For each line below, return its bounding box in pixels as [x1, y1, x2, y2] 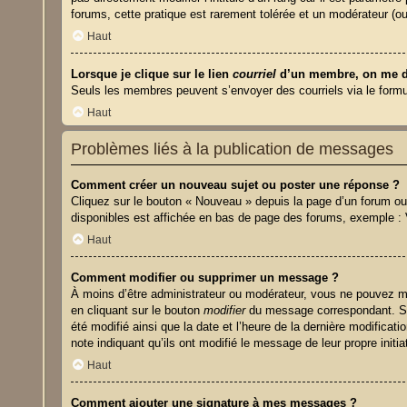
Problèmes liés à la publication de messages [71, 140, 394, 159]
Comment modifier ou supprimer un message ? [71, 271, 340, 285]
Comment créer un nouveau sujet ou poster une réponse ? [71, 178, 401, 193]
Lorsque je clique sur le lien [71, 66, 233, 81]
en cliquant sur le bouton [71, 303, 204, 318]
